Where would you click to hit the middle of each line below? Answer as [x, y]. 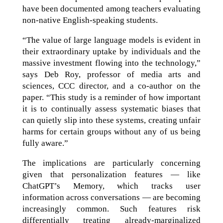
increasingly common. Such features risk [111, 209]
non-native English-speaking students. [90, 20]
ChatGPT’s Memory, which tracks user [111, 186]
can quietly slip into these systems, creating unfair [111, 120]
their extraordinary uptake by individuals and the [111, 52]
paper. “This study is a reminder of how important [111, 97]
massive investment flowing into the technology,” [111, 63]
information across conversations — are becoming [111, 197]
